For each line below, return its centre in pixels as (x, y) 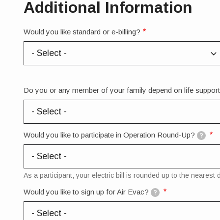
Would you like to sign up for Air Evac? (86, 192)
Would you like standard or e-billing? (82, 31)
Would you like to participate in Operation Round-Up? (109, 135)
